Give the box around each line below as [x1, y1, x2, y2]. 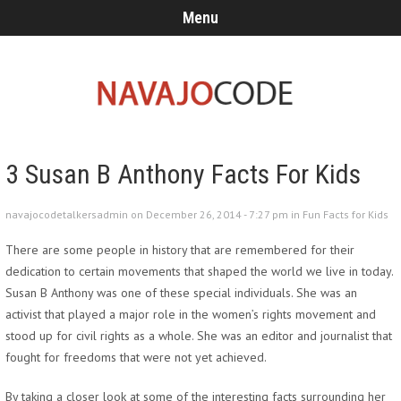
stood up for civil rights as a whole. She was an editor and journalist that [5, 328, 392, 344]
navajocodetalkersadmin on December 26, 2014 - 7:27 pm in [5, 208, 303, 221]
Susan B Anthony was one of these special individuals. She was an [5, 285, 357, 301]
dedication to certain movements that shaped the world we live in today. [5, 263, 393, 279]
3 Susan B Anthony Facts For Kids [5, 158, 361, 190]
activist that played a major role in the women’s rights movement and [5, 306, 376, 322]
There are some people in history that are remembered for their [5, 242, 354, 258]
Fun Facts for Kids [303, 208, 388, 221]
